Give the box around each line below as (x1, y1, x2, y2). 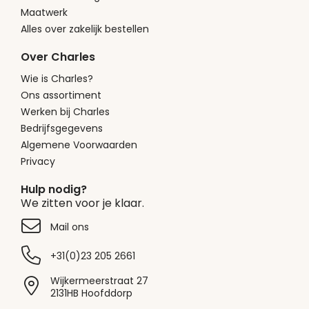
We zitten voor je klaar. (21, 195, 144, 211)
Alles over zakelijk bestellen (21, 21, 149, 36)
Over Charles (21, 48, 95, 65)
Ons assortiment (21, 88, 101, 102)
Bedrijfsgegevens (21, 121, 103, 135)
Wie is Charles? (21, 71, 93, 86)
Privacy (21, 154, 55, 168)
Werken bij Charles (21, 104, 110, 119)
